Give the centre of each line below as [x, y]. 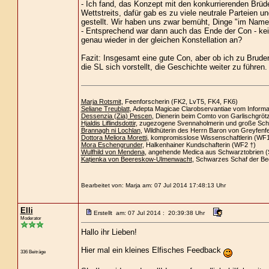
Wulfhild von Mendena [113, 152]
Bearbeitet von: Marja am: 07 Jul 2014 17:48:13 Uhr [153, 185]
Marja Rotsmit [101, 101]
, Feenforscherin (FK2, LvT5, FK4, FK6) [179, 101]
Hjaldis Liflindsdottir [108, 123]
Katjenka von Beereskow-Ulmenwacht [136, 159]
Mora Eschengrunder [111, 145]
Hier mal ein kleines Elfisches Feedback [152, 250]
